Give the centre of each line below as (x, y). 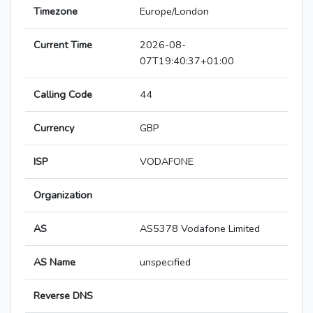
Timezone (56, 12)
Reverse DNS (63, 296)
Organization (63, 195)
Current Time (63, 45)
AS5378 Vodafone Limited (200, 229)
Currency (54, 128)
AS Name (54, 262)
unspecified (165, 262)
